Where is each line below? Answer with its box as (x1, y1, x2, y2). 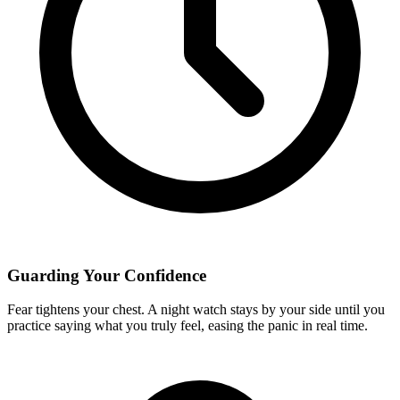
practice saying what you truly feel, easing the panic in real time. (7, 318, 368, 334)
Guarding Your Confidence (7, 265, 206, 285)
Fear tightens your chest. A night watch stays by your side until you (7, 302, 385, 318)
